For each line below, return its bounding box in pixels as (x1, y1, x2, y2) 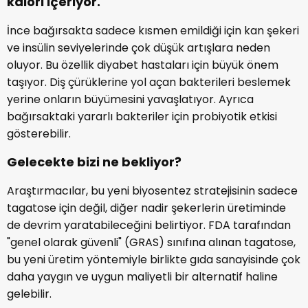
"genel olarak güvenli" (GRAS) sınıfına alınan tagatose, (7, 234, 296, 251)
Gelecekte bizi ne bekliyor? (7, 153, 181, 171)
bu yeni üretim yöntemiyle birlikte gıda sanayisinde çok (7, 252, 300, 268)
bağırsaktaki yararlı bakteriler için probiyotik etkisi (7, 109, 277, 125)
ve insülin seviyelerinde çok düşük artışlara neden (7, 40, 270, 56)
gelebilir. (7, 286, 52, 302)
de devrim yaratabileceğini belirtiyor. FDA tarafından (7, 217, 291, 234)
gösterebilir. (7, 126, 71, 142)
